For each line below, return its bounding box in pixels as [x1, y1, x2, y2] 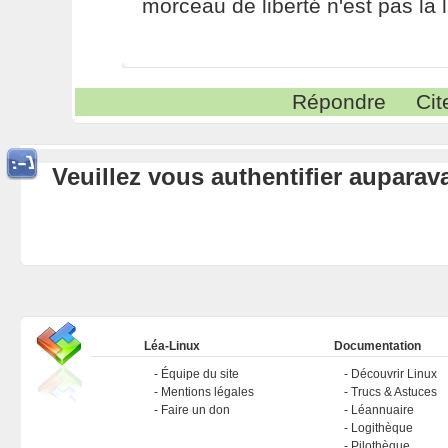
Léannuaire [350, 403, 414, 418]
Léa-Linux [143, 339, 200, 354]
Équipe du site [160, 367, 239, 382]
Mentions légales [160, 385, 254, 400]
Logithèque [350, 421, 413, 436]
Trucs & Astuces [350, 385, 437, 400]
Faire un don [160, 403, 230, 418]
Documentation [333, 339, 421, 354]
